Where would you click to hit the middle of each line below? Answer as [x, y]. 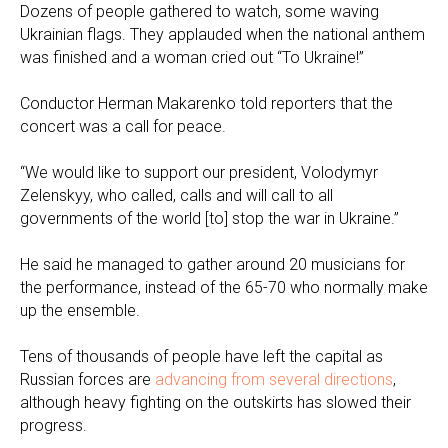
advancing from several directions [274, 379]
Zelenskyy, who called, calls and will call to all [176, 195]
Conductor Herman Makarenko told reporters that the [206, 103]
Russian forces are [87, 379]
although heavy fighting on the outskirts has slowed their [215, 402]
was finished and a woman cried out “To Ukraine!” [192, 57]
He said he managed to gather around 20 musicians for [212, 264]
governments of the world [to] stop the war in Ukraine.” [209, 218]
